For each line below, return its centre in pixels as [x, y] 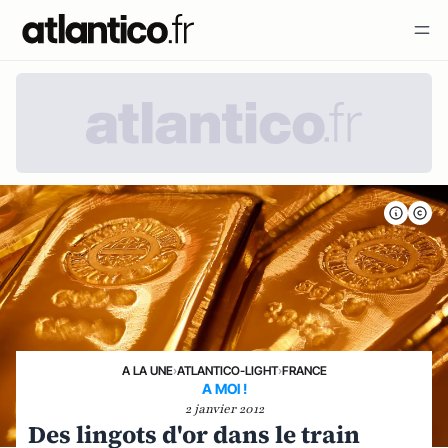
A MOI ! [224, 388]
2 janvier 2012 [224, 409]
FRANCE [304, 370]
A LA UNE [147, 370]
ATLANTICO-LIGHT [227, 370]
